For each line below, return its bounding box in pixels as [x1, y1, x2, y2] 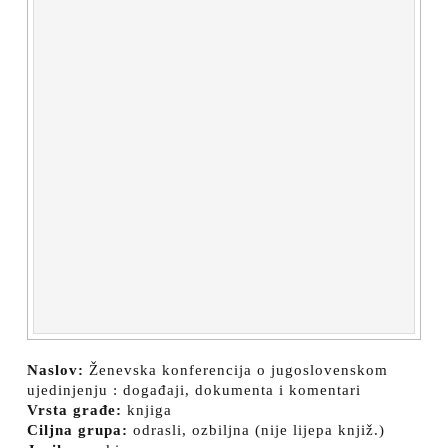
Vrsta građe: [27, 401, 122, 418]
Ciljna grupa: [27, 421, 128, 438]
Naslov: [27, 361, 84, 378]
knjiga [122, 401, 172, 418]
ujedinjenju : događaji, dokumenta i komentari [27, 381, 361, 398]
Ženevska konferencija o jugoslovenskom [84, 361, 388, 378]
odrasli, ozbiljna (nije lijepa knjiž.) [128, 421, 385, 438]
